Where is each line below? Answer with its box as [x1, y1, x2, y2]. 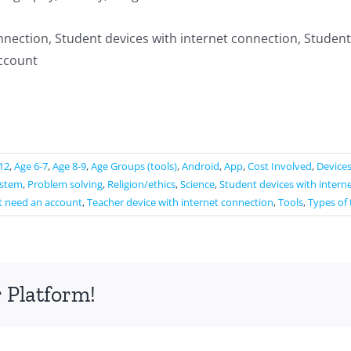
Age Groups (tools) [91, 159, 177, 173]
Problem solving [27, 177, 103, 191]
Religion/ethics [107, 177, 175, 191]
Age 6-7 [14, 159, 48, 173]
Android [182, 159, 219, 173]
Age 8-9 [52, 159, 86, 173]
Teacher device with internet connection [87, 195, 273, 209]
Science [180, 177, 215, 191]
